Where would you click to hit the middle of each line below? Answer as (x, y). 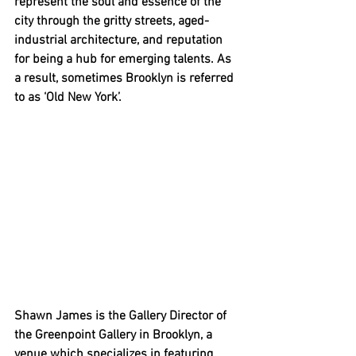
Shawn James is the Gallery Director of (122, 317)
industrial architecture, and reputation (120, 41)
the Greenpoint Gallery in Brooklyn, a (115, 336)
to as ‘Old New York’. (70, 98)
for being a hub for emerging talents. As (124, 60)
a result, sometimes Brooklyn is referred (126, 79)
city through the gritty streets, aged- (112, 21)
